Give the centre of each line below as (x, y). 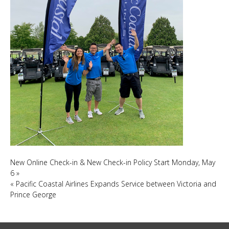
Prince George (33, 194)
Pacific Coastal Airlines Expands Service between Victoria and (116, 184)
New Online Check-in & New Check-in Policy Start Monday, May (113, 162)
